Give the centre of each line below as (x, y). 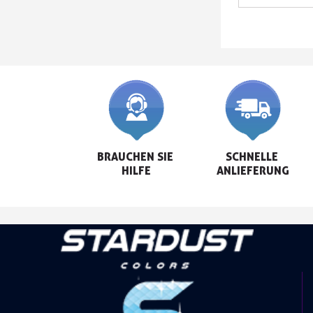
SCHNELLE (253, 156)
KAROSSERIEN (270, 12)
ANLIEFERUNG (253, 170)
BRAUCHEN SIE (136, 156)
